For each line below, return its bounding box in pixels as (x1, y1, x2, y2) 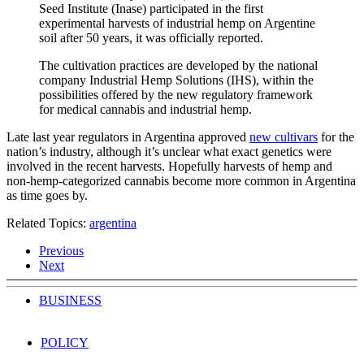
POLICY (41, 335, 89, 349)
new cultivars (249, 129, 318, 144)
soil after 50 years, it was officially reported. (39, 30, 263, 45)
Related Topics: (6, 215, 89, 230)
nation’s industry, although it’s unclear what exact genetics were (6, 144, 331, 158)
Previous (39, 243, 84, 258)
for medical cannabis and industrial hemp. (39, 102, 252, 116)
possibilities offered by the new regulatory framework (39, 87, 313, 102)
